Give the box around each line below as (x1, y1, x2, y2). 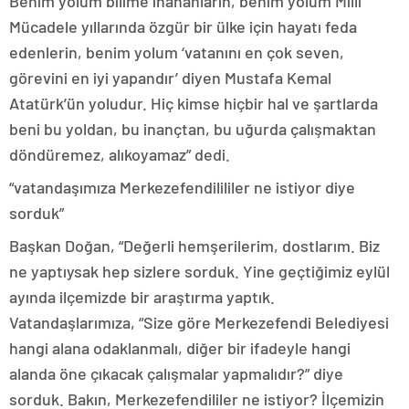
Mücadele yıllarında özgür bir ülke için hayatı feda (9, 16, 357, 37)
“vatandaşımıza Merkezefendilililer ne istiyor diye (9, 177, 355, 197)
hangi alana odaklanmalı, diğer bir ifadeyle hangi (9, 338, 351, 358)
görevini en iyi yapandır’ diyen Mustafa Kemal (9, 68, 331, 88)
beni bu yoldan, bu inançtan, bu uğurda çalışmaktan (9, 119, 376, 139)
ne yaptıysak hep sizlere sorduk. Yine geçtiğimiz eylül (9, 261, 390, 281)
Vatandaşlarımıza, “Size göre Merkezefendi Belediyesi (9, 312, 389, 332)
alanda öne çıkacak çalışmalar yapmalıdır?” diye (9, 363, 343, 383)
